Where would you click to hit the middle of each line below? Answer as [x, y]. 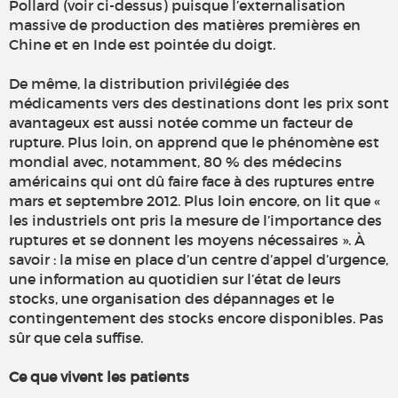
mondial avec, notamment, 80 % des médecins [175, 162]
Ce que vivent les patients [99, 377]
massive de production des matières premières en [185, 25]
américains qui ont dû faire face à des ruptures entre [191, 182]
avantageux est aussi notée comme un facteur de [181, 123]
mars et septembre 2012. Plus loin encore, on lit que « [195, 201]
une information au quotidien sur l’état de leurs [175, 279]
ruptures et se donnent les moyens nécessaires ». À [187, 240]
